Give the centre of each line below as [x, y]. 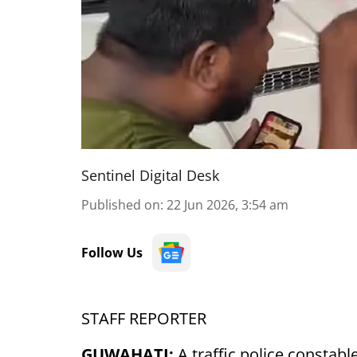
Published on [121, 205]
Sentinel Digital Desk [150, 175]
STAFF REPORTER [144, 318]
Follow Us [112, 253]
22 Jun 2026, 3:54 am [228, 205]
